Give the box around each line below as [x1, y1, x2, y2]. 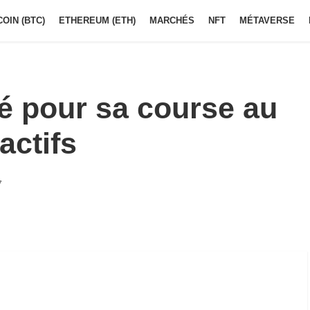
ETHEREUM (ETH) [59, 15, 136, 26]
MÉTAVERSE [239, 15, 295, 26]
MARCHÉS [149, 15, 194, 26]
